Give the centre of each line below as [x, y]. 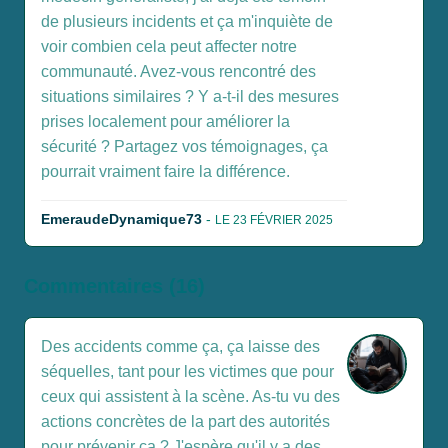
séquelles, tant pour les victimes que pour [187, 372]
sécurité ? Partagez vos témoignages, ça [184, 147]
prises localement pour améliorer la [165, 122]
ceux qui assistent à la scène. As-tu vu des [190, 397]
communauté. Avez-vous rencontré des [178, 72]
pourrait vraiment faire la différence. [165, 172]
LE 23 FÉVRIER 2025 [274, 220]
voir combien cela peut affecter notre [169, 47]
